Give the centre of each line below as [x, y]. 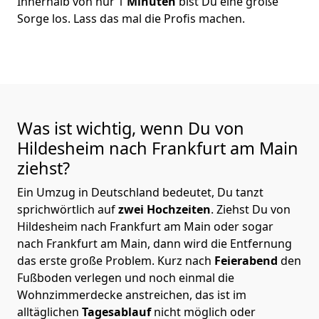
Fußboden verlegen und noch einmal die [126, 277]
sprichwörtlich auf [66, 209]
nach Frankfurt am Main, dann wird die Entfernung [155, 243]
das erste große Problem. [87, 260]
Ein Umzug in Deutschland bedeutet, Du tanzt [140, 192]
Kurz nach [186, 260]
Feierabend [247, 260]
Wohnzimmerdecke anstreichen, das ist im [132, 294]
